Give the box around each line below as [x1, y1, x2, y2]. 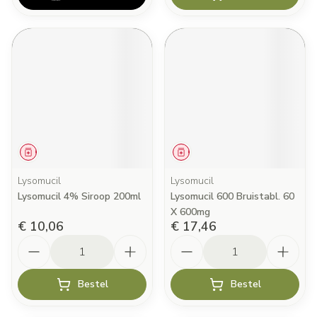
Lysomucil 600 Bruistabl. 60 [171, 190, 294, 203]
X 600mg [171, 205, 210, 219]
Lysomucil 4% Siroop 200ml [18, 190, 141, 203]
